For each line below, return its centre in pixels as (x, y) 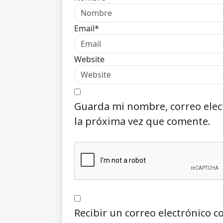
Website (89, 59)
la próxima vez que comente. (142, 121)
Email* (87, 28)
